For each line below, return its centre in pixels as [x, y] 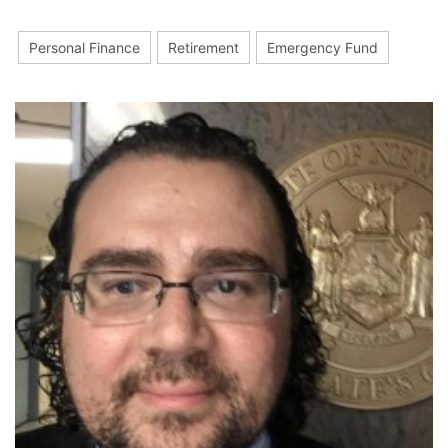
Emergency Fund [322, 47]
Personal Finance [84, 47]
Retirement [203, 47]
